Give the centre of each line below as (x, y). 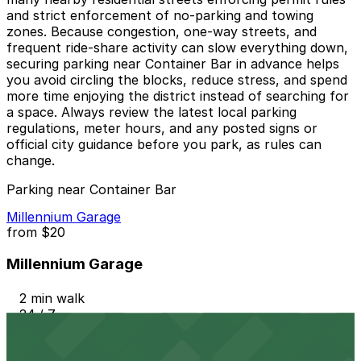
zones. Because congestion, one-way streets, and (162, 32)
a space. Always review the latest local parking (151, 112)
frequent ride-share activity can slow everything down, (177, 48)
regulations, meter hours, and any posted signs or (162, 129)
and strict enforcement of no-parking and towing (160, 16)
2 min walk (52, 298)
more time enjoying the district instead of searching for (178, 96)
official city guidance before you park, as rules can (164, 145)
